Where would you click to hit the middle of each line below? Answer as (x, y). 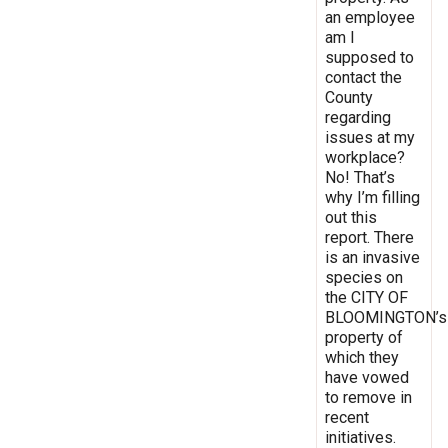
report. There (369, 237)
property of (364, 337)
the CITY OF (366, 297)
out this (351, 217)
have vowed (367, 377)
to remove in (368, 397)
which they (362, 357)
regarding (358, 117)
